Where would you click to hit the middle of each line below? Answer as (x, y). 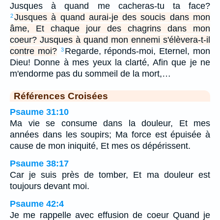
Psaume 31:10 (39, 112)
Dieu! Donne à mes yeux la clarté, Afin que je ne (110, 62)
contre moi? (33, 51)
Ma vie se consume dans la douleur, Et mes (110, 123)
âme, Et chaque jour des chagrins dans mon (110, 28)
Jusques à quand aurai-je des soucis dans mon (112, 17)
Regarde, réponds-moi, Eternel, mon (137, 51)
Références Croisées (61, 96)
